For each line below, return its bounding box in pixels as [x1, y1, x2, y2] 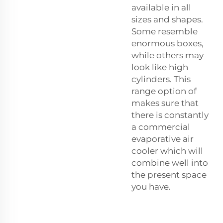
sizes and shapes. [131, 14, 203, 24]
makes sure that [131, 98, 199, 108]
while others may [131, 50, 204, 60]
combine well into [131, 157, 208, 168]
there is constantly [131, 110, 209, 120]
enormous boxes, [131, 38, 204, 48]
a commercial [131, 121, 190, 132]
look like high [131, 62, 188, 72]
